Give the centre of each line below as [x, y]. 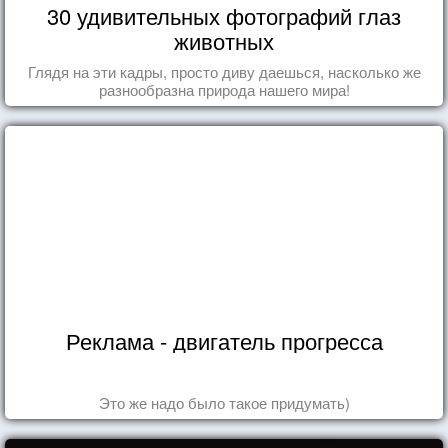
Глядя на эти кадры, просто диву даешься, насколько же [224, 71]
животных [224, 40]
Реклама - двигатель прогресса [224, 340]
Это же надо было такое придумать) [224, 402]
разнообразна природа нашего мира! [224, 89]
